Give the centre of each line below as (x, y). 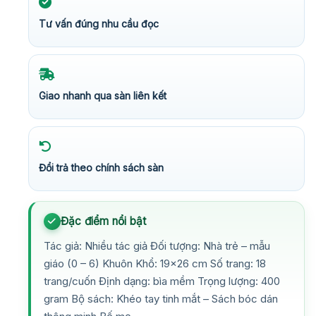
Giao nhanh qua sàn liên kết (103, 95)
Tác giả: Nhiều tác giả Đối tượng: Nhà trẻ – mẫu (157, 245)
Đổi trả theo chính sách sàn (101, 167)
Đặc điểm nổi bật (104, 221)
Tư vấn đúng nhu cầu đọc (99, 23)
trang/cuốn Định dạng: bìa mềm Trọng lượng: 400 (162, 281)
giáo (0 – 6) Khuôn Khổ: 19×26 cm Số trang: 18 (155, 263)
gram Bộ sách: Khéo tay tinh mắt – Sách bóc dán (161, 298)
